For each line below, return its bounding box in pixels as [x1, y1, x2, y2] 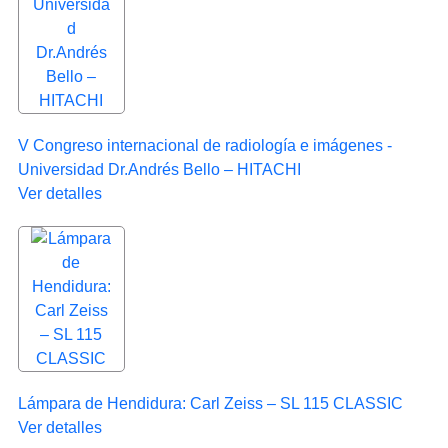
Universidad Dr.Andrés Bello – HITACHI [18, 160, 301, 178]
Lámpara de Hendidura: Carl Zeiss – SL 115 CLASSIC [18, 394, 403, 412]
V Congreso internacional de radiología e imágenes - [18, 136, 392, 154]
